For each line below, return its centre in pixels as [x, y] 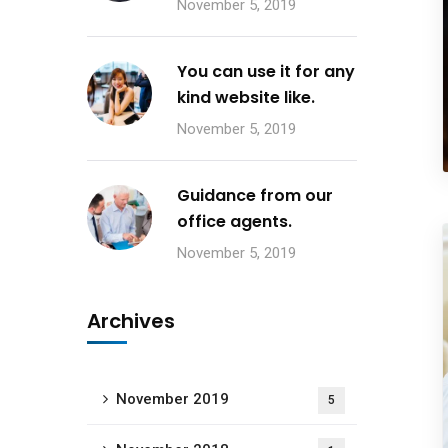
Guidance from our [255, 195]
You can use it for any [266, 71]
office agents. [234, 221]
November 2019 [172, 399]
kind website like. [246, 97]
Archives [131, 321]
